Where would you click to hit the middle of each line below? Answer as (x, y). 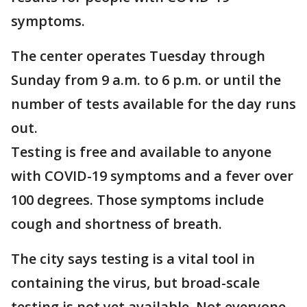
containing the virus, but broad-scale (135, 283)
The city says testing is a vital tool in (133, 259)
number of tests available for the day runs (153, 104)
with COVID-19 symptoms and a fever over (152, 176)
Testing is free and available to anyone (141, 152)
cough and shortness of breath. (116, 224)
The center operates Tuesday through (138, 56)
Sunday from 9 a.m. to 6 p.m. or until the (146, 80)
